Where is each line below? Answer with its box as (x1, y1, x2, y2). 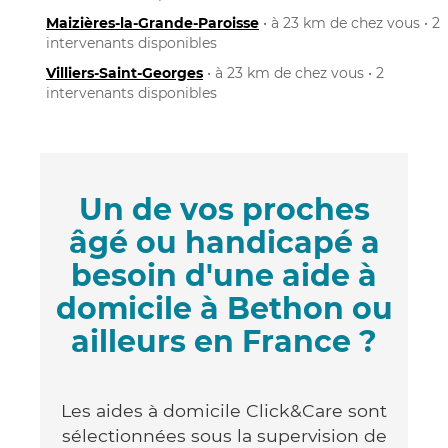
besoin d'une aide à (71, 256, 377, 294)
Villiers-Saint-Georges (46, 63, 203, 82)
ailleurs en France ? (71, 322, 377, 360)
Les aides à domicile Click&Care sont (61, 399, 387, 421)
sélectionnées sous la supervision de (61, 424, 387, 446)
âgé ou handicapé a (68, 223, 380, 261)
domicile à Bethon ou (55, 289, 393, 327)
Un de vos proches (78, 190, 370, 228)
